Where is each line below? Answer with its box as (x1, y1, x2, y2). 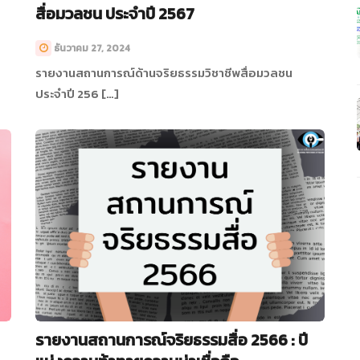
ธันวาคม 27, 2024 (54, 40, 130, 55)
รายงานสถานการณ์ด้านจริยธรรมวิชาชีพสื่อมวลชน (35, 63, 292, 82)
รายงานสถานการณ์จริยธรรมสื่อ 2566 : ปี (35, 327, 308, 352)
